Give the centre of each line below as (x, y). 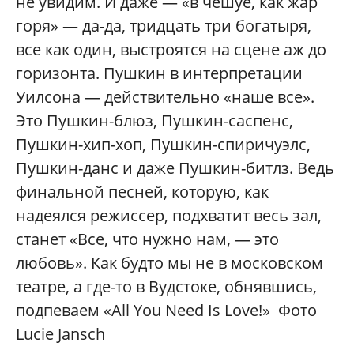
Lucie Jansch (60, 333)
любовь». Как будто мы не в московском (169, 262)
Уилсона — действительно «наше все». (165, 96)
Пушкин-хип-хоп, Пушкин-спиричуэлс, (163, 144)
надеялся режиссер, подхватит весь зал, (169, 215)
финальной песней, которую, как (142, 191)
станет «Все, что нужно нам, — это (147, 239)
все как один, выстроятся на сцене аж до (171, 49)
